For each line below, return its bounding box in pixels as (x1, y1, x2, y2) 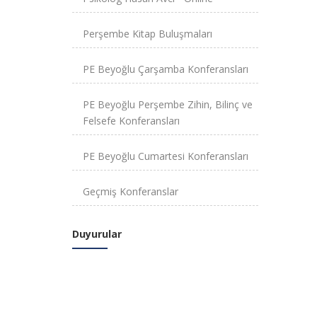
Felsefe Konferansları (83, 113, 180, 127)
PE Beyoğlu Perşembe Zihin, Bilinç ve (83, 97, 253, 111)
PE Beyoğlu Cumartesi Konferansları (83, 149, 248, 163)
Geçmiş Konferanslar (83, 184, 178, 198)
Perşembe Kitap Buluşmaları (83, 26, 212, 40)
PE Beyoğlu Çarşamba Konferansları (83, 62, 248, 76)
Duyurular (72, 226, 122, 241)
